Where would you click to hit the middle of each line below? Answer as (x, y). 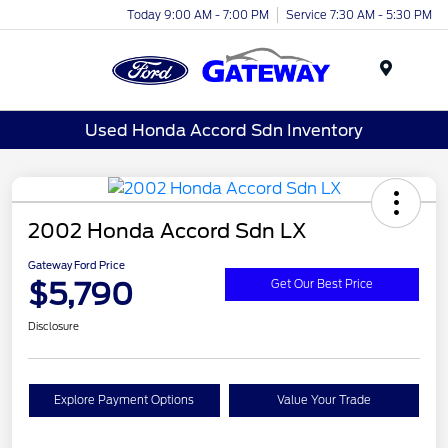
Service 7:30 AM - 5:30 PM (359, 14)
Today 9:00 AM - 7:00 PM (198, 14)
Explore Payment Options (124, 400)
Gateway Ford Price (76, 265)
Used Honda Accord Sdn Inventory (224, 130)
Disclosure (53, 326)
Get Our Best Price (322, 283)
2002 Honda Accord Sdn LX (167, 231)
